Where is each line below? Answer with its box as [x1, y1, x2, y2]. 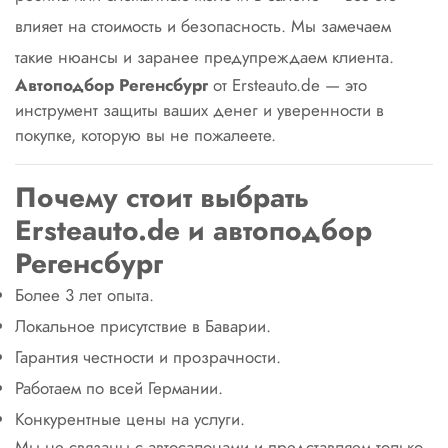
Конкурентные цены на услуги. [15, 407, 245, 431]
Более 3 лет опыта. [15, 283, 154, 307]
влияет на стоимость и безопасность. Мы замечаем [15, 14, 391, 38]
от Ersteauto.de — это [213, 73, 367, 97]
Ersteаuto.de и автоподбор [15, 210, 372, 251]
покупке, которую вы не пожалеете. [15, 123, 276, 147]
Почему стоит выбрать [15, 177, 309, 218]
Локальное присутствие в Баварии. [15, 314, 271, 338]
